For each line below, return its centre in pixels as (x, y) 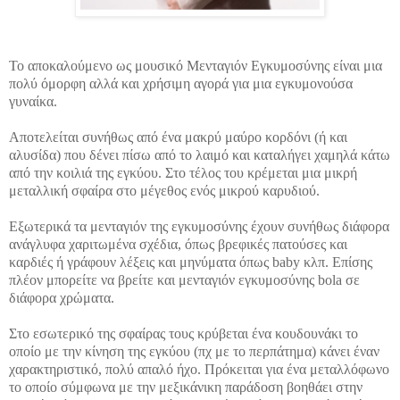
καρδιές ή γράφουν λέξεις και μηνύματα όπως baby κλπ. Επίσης (191, 262)
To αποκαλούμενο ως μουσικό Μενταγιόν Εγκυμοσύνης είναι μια (196, 65)
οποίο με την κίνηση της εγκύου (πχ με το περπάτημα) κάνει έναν (194, 351)
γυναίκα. (33, 101)
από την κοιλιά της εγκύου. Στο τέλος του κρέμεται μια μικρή (183, 172)
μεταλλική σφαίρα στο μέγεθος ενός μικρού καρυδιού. (164, 190)
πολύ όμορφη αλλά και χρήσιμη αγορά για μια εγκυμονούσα (181, 83)
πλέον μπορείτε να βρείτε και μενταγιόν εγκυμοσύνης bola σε (184, 279)
